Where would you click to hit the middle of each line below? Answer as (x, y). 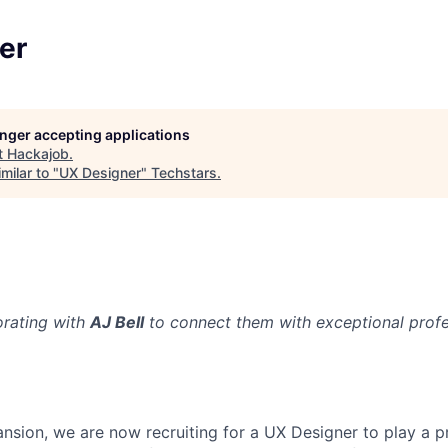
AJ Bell (117, 322)
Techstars (184, 172)
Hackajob (38, 153)
